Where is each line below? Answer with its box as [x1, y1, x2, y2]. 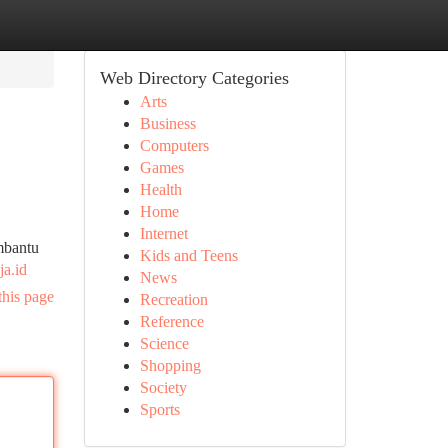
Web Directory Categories [99, 68, 289, 88]
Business [139, 115, 196, 132]
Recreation [139, 291, 208, 308]
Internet [139, 225, 188, 242]
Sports [139, 401, 180, 418]
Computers [139, 137, 209, 154]
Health [139, 181, 182, 198]
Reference [139, 313, 204, 330]
